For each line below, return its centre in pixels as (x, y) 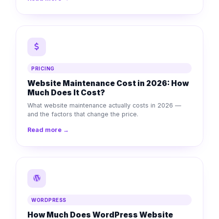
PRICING (43, 68)
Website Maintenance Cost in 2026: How (108, 83)
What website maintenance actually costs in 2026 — (105, 105)
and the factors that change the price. (83, 114)
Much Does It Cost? (66, 92)
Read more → (48, 130)
